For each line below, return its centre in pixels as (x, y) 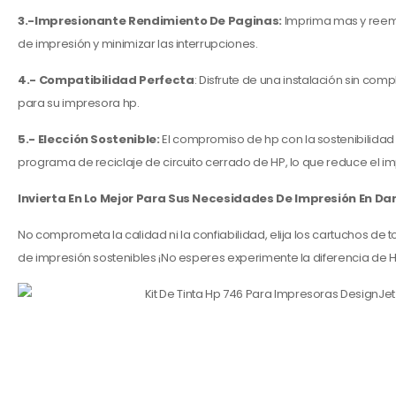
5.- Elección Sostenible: (89, 139)
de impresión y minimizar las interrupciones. (138, 44)
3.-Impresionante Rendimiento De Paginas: (150, 21)
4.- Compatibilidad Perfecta (106, 80)
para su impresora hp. (79, 103)
